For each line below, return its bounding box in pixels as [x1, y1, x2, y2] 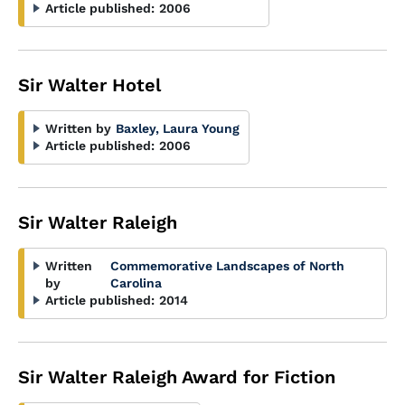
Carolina [110, 276, 163, 290]
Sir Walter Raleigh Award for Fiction [18, 366, 335, 388]
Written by [45, 121, 111, 136]
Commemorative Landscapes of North [110, 259, 345, 273]
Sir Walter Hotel [18, 74, 161, 96]
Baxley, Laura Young [116, 121, 240, 136]
